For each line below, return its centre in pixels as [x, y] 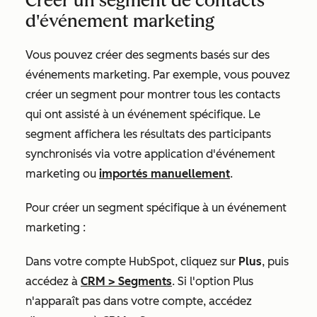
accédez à [53, 282]
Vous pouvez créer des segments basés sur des [148, 55]
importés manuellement [165, 174]
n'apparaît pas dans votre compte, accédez [139, 301]
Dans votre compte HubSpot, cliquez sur [132, 262]
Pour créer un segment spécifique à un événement [156, 208]
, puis [275, 262]
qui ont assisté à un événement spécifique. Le [143, 115]
